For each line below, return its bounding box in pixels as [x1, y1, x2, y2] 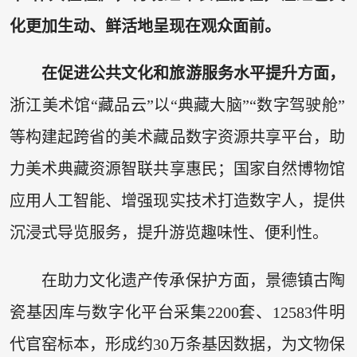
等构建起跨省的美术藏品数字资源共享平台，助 [9, 128, 346, 147]
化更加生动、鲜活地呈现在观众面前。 [9, 17, 280, 35]
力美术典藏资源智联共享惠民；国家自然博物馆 [9, 160, 346, 178]
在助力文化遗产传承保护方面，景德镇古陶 [41, 271, 346, 289]
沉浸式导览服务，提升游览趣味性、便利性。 [9, 224, 328, 242]
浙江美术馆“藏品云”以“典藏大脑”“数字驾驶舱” [9, 96, 346, 115]
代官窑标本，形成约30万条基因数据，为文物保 [9, 335, 346, 353]
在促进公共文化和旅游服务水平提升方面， [41, 65, 346, 83]
